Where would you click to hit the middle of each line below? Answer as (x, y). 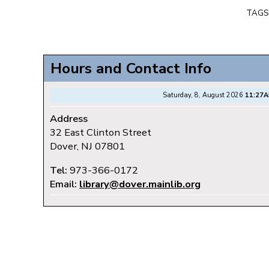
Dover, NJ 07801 (87, 147)
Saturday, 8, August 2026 (204, 95)
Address (69, 119)
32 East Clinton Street (101, 133)
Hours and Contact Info (131, 69)
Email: (65, 184)
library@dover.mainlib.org (140, 184)
